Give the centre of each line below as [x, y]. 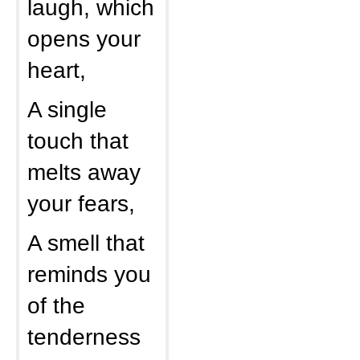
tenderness [84, 337]
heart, [57, 70]
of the [56, 305]
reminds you [89, 274]
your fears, [81, 203]
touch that [78, 141]
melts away [84, 172]
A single [67, 109]
